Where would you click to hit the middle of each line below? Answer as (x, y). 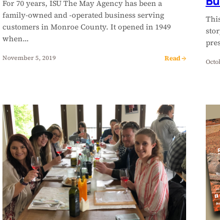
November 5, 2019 (29, 58)
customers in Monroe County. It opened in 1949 (87, 27)
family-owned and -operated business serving (83, 15)
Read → (175, 58)
